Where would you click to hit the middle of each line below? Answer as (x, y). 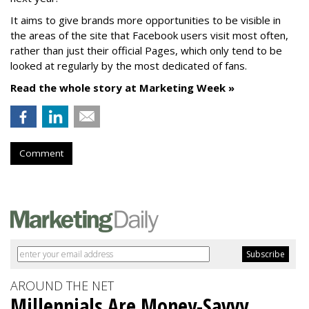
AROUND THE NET (62, 286)
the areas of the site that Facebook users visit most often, (149, 35)
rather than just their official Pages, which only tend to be (146, 50)
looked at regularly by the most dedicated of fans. (129, 66)
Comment (41, 153)
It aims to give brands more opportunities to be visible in (146, 20)
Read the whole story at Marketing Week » (122, 88)
